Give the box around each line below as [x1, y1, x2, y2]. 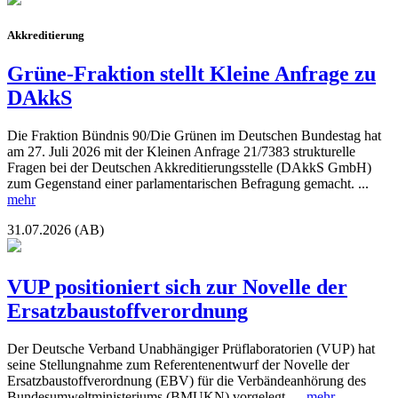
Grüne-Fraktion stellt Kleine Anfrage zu [7, 62, 376, 85]
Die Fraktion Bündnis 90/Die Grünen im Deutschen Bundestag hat [7, 127, 381, 143]
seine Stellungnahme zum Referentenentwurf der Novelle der [7, 356, 349, 372]
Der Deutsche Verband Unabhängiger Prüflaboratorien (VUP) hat [7, 340, 375, 356]
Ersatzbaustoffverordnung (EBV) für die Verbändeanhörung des [7, 372, 366, 388]
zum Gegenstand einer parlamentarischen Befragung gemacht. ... [7, 175, 369, 191]
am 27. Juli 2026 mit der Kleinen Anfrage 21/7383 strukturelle [7, 143, 355, 159]
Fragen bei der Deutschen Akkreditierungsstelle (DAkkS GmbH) [7, 159, 371, 175]
